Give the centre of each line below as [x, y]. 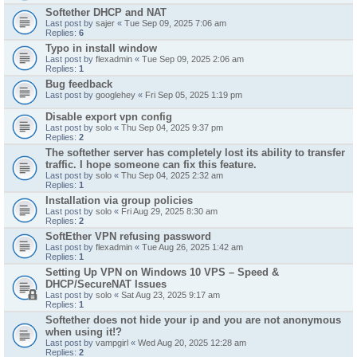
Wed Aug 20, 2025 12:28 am [192, 343]
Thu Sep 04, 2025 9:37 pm [172, 127]
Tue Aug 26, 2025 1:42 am [192, 247]
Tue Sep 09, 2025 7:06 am [175, 23]
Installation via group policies [119, 200]
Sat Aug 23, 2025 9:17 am [171, 295]
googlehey [116, 95]
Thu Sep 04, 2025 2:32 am [172, 175]
